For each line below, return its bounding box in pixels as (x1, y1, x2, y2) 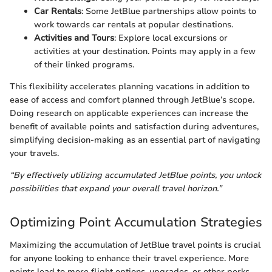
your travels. (10, 147, 59, 159)
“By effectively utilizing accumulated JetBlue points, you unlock (10, 169, 261, 181)
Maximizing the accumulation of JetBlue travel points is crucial (10, 239, 260, 251)
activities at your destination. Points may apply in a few (34, 45, 256, 57)
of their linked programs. (34, 58, 134, 70)
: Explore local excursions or (114, 32, 228, 44)
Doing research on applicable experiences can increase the (10, 107, 248, 119)
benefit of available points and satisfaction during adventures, (10, 120, 259, 132)
